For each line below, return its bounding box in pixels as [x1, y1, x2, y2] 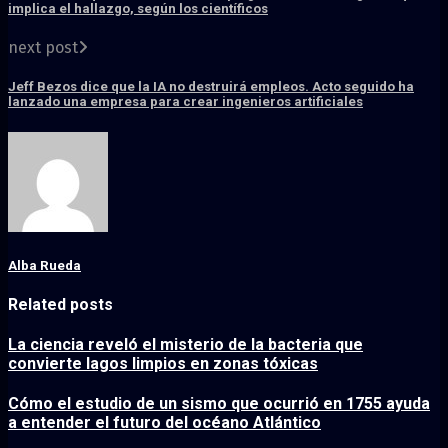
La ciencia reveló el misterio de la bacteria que [8, 335, 363, 355]
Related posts [8, 294, 113, 314]
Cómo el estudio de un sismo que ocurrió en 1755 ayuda [8, 394, 430, 414]
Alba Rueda [8, 257, 81, 273]
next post [8, 38, 78, 58]
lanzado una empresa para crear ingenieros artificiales [8, 94, 363, 110]
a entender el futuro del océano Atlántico [8, 413, 321, 433]
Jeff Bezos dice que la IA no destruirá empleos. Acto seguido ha [8, 79, 414, 95]
